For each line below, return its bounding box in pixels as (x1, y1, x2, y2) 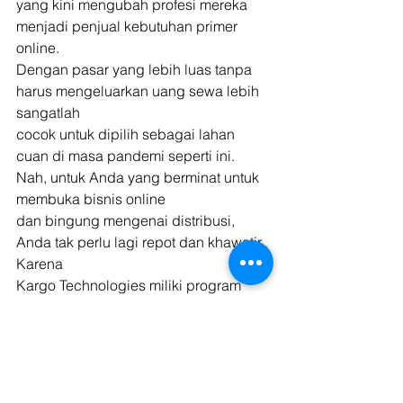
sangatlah (16, 103, 80, 121)
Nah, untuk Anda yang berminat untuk (16, 168, 263, 186)
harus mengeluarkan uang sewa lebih (16, 82, 263, 100)
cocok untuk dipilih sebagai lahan (16, 125, 238, 143)
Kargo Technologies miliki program (16, 276, 245, 294)
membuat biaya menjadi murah (16, 363, 219, 381)
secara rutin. (16, 319, 95, 337)
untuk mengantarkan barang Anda (16, 298, 240, 316)
